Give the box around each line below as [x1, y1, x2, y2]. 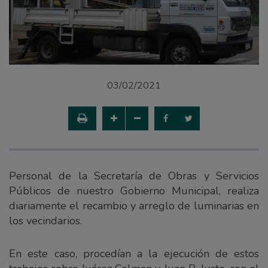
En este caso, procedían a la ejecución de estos [9, 246, 259, 261]
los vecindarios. [9, 213, 82, 228]
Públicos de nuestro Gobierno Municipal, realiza [9, 183, 259, 198]
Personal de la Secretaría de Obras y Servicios [9, 168, 259, 183]
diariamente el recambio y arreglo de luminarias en [9, 198, 259, 213]
